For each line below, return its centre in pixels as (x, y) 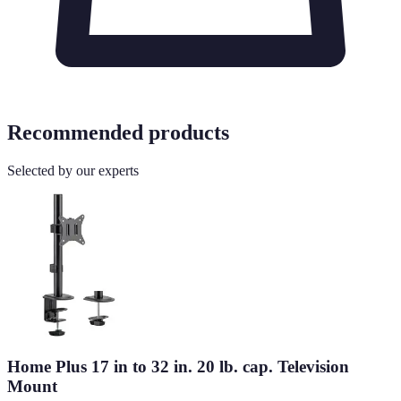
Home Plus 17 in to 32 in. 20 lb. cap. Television (178, 366)
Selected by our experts (73, 171)
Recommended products (118, 133)
